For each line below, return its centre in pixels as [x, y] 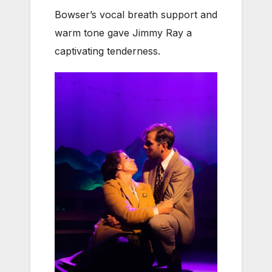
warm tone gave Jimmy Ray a [123, 33]
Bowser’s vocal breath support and [136, 15]
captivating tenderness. [107, 51]
